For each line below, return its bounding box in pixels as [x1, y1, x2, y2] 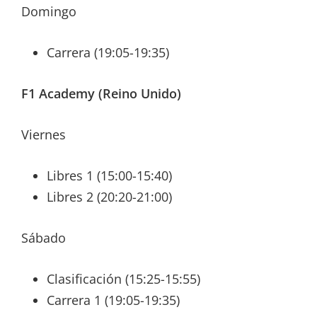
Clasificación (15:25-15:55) [47, 270, 200, 288]
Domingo [21, 3, 76, 21]
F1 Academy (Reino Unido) [21, 85, 181, 103]
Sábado [21, 229, 66, 247]
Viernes [21, 126, 66, 144]
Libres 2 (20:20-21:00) [47, 188, 172, 206]
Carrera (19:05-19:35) [47, 44, 169, 62]
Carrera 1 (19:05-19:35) [47, 292, 180, 309]
